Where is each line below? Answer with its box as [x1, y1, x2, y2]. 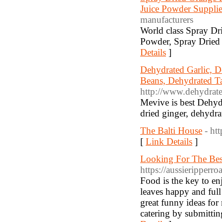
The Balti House [140, 125, 202, 136]
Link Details [146, 136, 192, 147]
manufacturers [140, 14, 193, 25]
